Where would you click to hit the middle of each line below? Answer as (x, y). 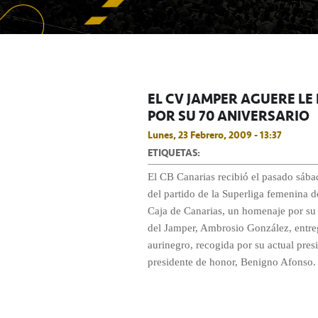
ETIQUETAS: (174, 153)
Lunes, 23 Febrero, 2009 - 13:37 (215, 135)
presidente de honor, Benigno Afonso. (232, 262)
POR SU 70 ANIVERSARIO (229, 116)
